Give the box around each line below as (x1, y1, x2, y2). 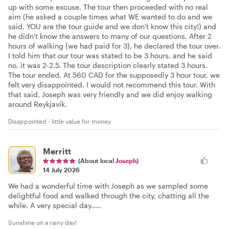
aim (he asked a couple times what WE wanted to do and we (8, 12, 212, 21)
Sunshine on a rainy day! (8, 218, 77, 226)
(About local (78, 156, 116, 164)
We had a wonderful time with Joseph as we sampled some (8, 181, 208, 190)
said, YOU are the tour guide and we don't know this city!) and (8, 21, 216, 31)
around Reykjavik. (8, 99, 67, 108)
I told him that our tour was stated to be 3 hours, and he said (8, 51, 212, 60)
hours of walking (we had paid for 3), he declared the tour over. (8, 41, 220, 50)
